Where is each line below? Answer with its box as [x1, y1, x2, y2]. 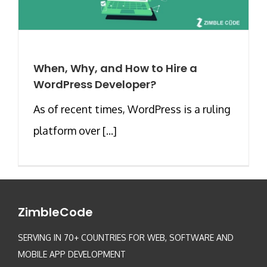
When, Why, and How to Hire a [33, 61, 197, 76]
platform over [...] [33, 124, 117, 138]
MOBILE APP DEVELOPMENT [18, 249, 126, 260]
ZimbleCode [18, 204, 93, 221]
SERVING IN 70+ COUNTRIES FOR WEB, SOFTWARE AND [18, 232, 234, 243]
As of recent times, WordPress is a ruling [33, 103, 231, 116]
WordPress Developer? [33, 77, 156, 92]
